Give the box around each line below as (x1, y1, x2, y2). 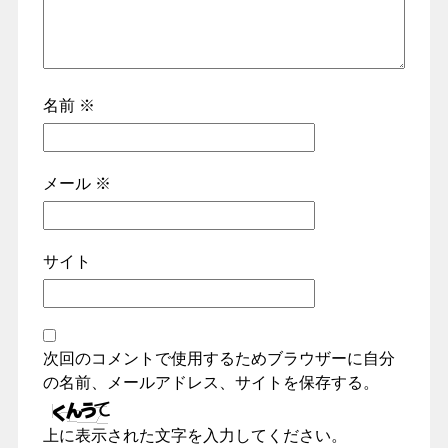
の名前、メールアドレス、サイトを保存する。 (42, 374, 379, 392)
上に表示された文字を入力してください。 (42, 427, 347, 445)
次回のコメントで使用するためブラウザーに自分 (42, 350, 395, 368)
